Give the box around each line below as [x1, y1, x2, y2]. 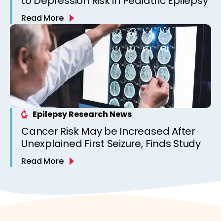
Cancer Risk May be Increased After [21, 124, 195, 138]
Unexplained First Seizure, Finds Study [21, 136, 201, 150]
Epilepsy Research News [33, 108, 132, 120]
